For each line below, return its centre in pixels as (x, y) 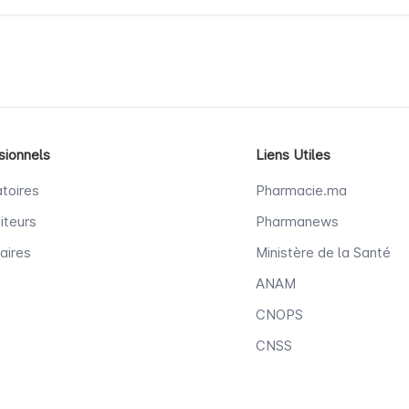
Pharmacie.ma (301, 190)
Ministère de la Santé (323, 252)
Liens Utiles (293, 155)
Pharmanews (297, 221)
